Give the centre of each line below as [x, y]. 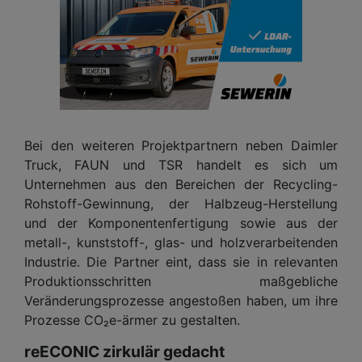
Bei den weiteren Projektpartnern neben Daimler [181, 145]
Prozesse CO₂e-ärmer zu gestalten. [132, 320]
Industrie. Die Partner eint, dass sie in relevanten [181, 261]
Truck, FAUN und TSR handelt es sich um [181, 164]
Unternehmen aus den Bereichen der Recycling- [181, 184]
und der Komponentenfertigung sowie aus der [181, 223]
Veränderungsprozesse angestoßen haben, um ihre [181, 300]
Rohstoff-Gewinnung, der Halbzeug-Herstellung [181, 203]
